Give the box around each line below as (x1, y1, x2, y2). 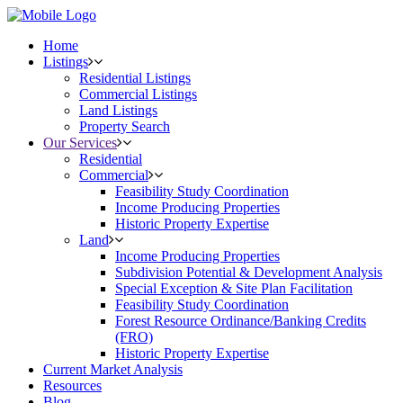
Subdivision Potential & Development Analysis (115, 264, 382, 280)
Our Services (43, 135, 117, 150)
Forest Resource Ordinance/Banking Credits (115, 313, 366, 328)
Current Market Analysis (43, 362, 183, 377)
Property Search (79, 119, 170, 134)
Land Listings (79, 103, 157, 118)
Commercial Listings (79, 86, 197, 102)
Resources (43, 378, 102, 393)
